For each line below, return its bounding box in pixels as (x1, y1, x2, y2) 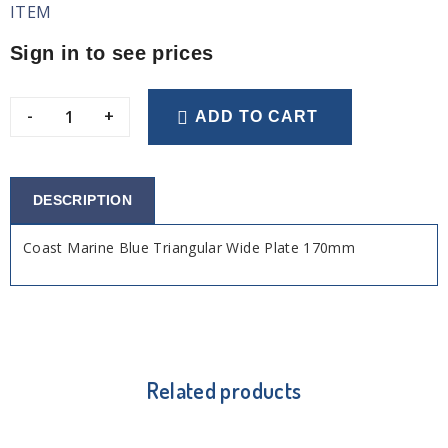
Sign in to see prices (10, 42, 214, 64)
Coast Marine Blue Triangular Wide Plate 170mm (23, 237, 356, 257)
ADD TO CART (195, 108, 319, 125)
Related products (146, 375, 302, 404)
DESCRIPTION (33, 191, 132, 208)
